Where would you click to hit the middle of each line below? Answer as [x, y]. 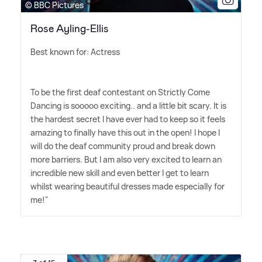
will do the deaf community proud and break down [123, 146]
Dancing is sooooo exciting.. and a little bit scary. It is [128, 106]
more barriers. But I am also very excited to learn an [126, 160]
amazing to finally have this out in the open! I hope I [125, 133]
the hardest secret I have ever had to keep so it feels [128, 119]
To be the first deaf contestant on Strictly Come [120, 92]
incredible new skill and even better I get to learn [120, 173]
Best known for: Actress [75, 52]
